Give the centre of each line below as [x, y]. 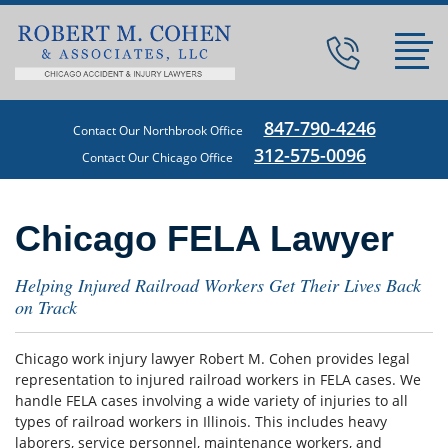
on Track [46, 306]
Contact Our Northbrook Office [157, 130]
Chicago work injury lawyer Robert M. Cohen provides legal [212, 358]
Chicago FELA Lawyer [204, 238]
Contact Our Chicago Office [157, 157]
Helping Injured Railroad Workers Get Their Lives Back [218, 284]
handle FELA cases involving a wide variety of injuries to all [211, 400]
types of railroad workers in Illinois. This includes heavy [201, 421]
